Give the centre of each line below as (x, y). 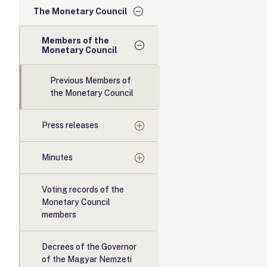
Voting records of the (83, 190)
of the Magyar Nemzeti (87, 259)
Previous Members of (91, 80)
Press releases (70, 125)
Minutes (57, 157)
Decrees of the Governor (89, 247)
